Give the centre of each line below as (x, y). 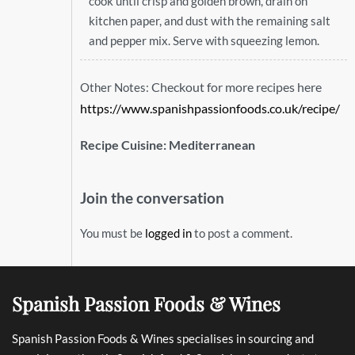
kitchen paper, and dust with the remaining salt (209, 20)
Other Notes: (115, 87)
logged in (168, 233)
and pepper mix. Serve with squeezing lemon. (204, 40)
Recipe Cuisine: (124, 144)
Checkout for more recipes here (236, 86)
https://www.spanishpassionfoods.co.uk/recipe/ (210, 108)
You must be (112, 233)
